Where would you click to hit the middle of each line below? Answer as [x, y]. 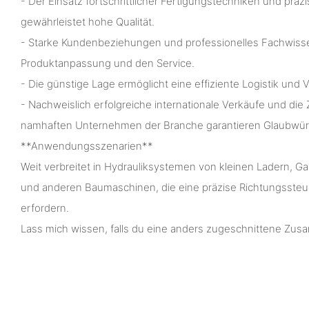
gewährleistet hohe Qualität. [88, 22]
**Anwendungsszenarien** [87, 146]
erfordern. [45, 208]
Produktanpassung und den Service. [108, 63]
